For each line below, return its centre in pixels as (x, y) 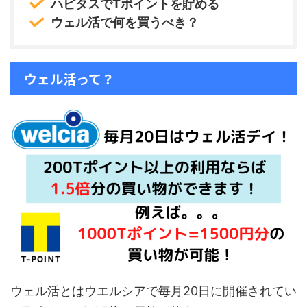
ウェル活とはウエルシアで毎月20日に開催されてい (153, 291)
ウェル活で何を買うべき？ (125, 22)
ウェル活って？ (69, 78)
